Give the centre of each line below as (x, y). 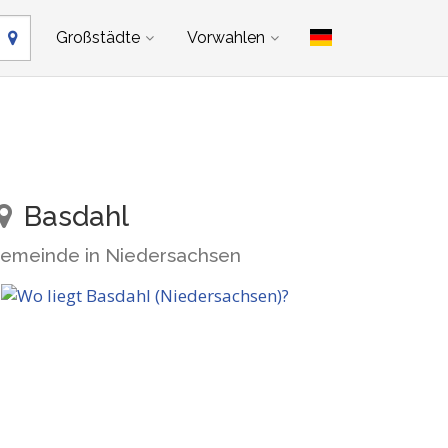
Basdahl (73, 216)
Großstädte (98, 37)
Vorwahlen (226, 37)
